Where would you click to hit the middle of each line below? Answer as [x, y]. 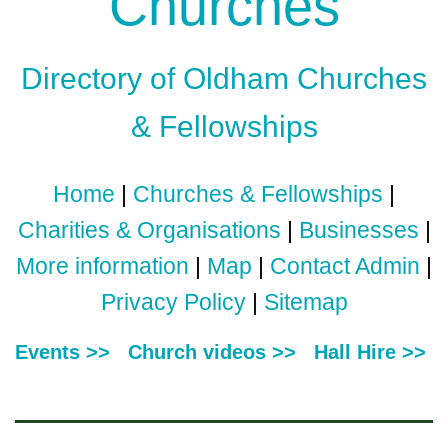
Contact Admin [345, 266]
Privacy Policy [173, 302]
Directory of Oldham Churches [224, 79]
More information [102, 266]
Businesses [358, 230]
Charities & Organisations [149, 230]
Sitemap [305, 302]
